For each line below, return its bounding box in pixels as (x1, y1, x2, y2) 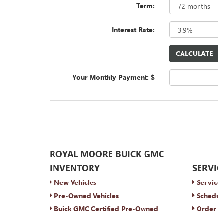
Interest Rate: (112, 25, 155, 34)
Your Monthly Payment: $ (73, 73, 155, 82)
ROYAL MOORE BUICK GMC (50, 148, 164, 160)
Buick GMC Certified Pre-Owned (52, 204, 158, 213)
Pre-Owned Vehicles (52, 191, 119, 200)
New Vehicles (52, 178, 96, 187)
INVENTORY (50, 162, 100, 174)
